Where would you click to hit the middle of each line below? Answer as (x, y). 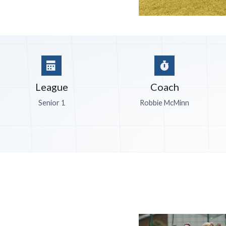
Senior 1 (51, 103)
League (51, 87)
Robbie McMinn (165, 103)
